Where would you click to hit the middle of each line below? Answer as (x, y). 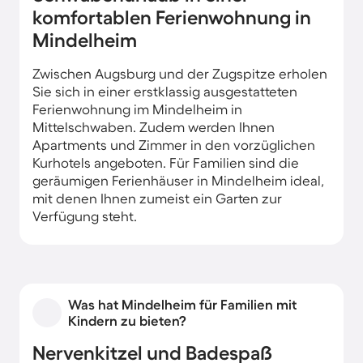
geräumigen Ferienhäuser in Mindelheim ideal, (178, 180)
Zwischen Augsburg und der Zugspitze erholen (180, 73)
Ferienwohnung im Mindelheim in (137, 109)
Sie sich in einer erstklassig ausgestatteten (165, 91)
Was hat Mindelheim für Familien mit (182, 304)
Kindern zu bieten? (127, 320)
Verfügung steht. (85, 216)
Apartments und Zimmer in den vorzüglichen (174, 144)
